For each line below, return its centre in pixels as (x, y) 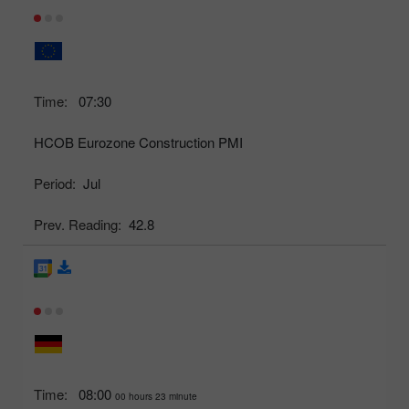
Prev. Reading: (78, 224)
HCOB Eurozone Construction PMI (138, 142)
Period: (55, 183)
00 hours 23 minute (156, 396)
